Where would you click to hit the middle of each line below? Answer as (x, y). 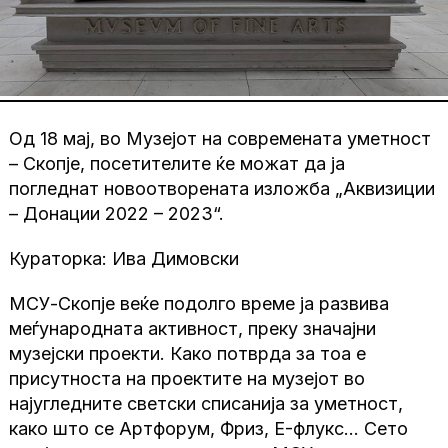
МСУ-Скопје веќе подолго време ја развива (199, 304)
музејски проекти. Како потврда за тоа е (188, 354)
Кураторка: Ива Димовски (124, 259)
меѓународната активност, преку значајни (193, 329)
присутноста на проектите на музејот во (187, 379)
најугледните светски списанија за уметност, (206, 404)
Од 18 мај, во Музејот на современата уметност (220, 139)
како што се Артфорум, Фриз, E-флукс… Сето (209, 429)
